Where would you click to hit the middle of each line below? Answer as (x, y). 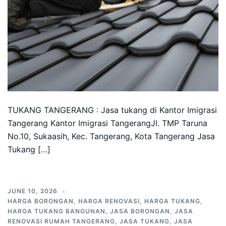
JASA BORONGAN (140, 211)
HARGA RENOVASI (109, 201)
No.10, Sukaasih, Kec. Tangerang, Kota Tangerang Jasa (111, 136)
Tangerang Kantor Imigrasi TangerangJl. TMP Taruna (107, 123)
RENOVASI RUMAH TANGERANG (61, 221)
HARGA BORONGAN (41, 201)
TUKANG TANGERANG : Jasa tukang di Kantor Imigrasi (112, 110)
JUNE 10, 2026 (33, 191)
